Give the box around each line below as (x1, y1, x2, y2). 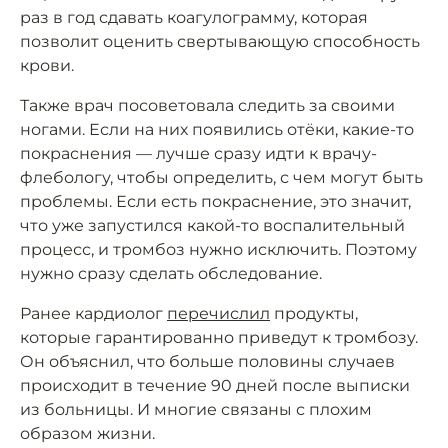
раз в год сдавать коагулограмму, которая (20, 8, 368, 28)
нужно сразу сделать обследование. (20, 264, 322, 284)
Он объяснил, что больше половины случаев (20, 352, 395, 372)
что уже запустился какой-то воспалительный (20, 216, 405, 236)
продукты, (270, 304, 358, 324)
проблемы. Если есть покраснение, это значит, (20, 192, 411, 212)
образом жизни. (20, 424, 155, 444)
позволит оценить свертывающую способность (20, 32, 420, 52)
